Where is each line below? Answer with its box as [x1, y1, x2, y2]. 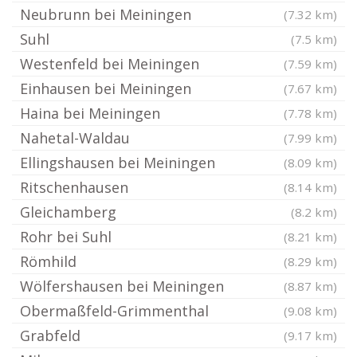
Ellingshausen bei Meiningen [20, 153, 215, 173]
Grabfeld [20, 326, 80, 346]
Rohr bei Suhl [20, 227, 112, 247]
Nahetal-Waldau [20, 128, 130, 148]
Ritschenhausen [20, 178, 128, 198]
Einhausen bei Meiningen [20, 79, 191, 99]
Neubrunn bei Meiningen [20, 5, 191, 25]
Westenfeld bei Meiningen [20, 54, 199, 74]
